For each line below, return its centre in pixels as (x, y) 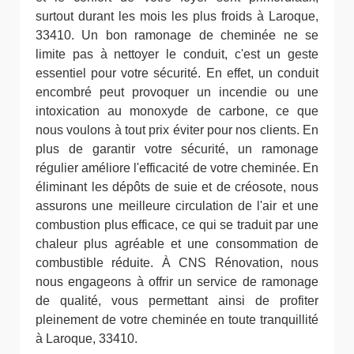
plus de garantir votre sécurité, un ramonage (177, 149)
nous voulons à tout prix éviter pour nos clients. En (177, 130)
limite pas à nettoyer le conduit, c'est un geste (177, 54)
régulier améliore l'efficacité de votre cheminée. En (177, 168)
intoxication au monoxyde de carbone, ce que (177, 111)
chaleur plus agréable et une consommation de (177, 243)
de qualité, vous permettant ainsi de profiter (177, 300)
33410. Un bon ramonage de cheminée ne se (177, 35)
